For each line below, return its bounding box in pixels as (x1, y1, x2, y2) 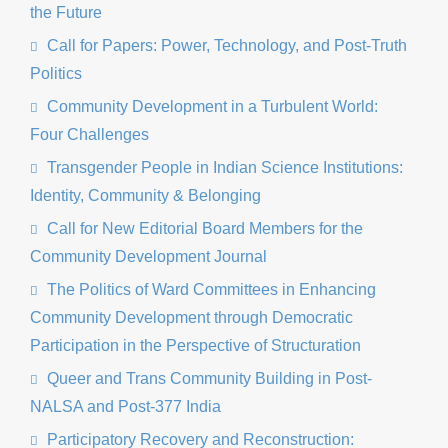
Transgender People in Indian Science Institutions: (43, 159, 404, 176)
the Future (30, 4, 103, 21)
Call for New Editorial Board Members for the (43, 220, 364, 237)
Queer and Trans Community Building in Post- (43, 370, 373, 387)
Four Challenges (30, 126, 150, 143)
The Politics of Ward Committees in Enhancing (43, 281, 377, 298)
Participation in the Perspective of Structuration (30, 337, 362, 354)
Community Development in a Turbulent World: (43, 98, 379, 115)
